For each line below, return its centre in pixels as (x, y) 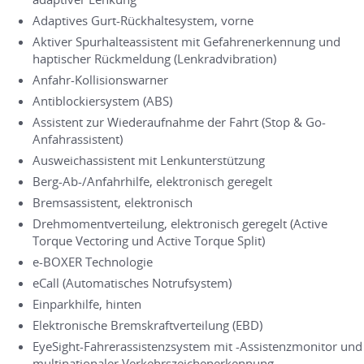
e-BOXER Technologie (93, 261)
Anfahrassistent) (78, 139)
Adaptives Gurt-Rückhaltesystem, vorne (143, 20)
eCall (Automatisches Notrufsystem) (132, 282)
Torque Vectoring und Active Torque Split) (149, 240)
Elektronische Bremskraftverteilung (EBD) (147, 325)
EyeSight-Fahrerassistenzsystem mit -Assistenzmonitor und (197, 346)
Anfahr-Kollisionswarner (100, 79)
